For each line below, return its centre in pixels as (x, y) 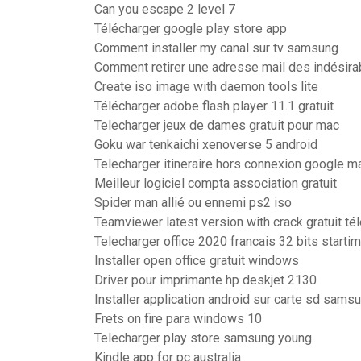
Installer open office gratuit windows (197, 261)
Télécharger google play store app (191, 29)
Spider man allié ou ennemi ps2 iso (193, 203)
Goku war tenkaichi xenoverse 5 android (206, 145)
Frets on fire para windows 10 (178, 319)
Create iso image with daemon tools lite (206, 87)
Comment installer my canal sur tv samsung (216, 48)
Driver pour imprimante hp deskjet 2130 (205, 280)
